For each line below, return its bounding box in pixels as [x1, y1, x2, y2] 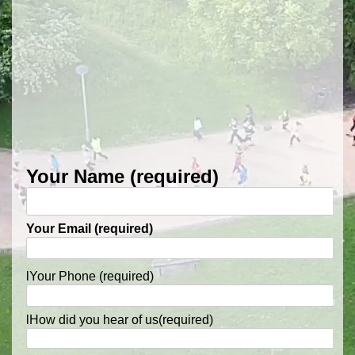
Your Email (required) [26, 222, 153, 235]
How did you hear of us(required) [29, 313, 213, 326]
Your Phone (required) [29, 269, 154, 283]
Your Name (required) [26, 166, 219, 187]
